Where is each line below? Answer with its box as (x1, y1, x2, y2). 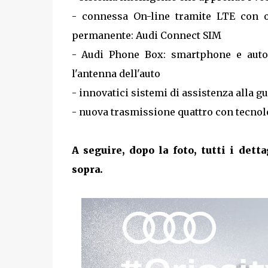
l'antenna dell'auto (71, 68, 160, 80)
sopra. (71, 163, 103, 175)
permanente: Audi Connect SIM (71, 29, 221, 41)
